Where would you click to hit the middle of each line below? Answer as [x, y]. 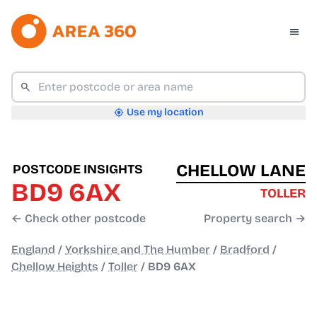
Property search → [255, 219]
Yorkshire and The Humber [138, 250]
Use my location [165, 113]
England [33, 250]
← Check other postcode [79, 219]
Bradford [245, 250]
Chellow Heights [55, 267]
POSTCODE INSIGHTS [78, 169]
